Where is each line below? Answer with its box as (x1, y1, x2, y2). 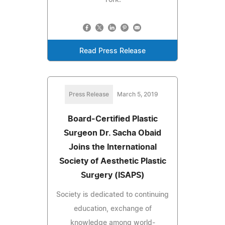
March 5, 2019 (117, 91, 158, 97)
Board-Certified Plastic (67, 115, 158, 123)
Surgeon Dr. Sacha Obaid (64, 129, 161, 137)
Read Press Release (79, 47, 146, 55)
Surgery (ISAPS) (80, 171, 145, 179)
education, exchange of (73, 205, 152, 212)
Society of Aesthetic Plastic (59, 157, 166, 165)
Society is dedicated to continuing (56, 191, 169, 198)
